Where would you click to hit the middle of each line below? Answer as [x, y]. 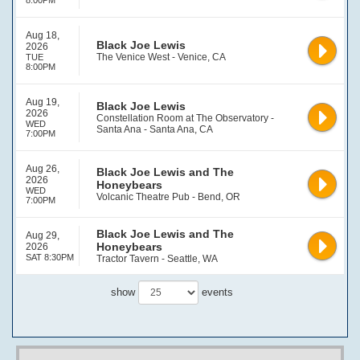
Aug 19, [43, 102]
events [216, 292]
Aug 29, [43, 235]
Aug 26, [43, 169]
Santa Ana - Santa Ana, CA [155, 129]
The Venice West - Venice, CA [161, 57]
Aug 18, [43, 35]
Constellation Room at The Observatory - [185, 118]
